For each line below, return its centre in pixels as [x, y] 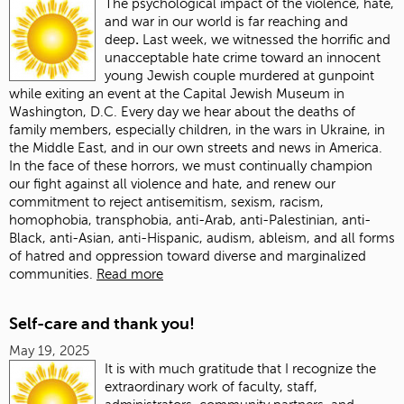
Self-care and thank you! [102, 324]
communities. [53, 275]
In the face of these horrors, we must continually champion [191, 166]
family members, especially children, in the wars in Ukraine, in [197, 130]
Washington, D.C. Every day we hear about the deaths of [182, 112]
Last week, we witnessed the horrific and [266, 40]
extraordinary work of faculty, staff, [211, 386]
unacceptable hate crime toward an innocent [243, 58]
